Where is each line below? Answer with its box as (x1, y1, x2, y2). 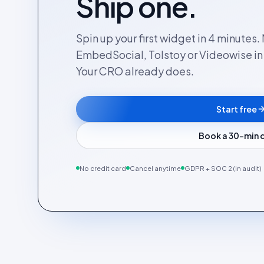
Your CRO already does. (76, 64, 194, 78)
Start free (216, 103, 258, 114)
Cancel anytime (130, 164, 181, 172)
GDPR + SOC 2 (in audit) (184, 164, 261, 172)
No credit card (80, 164, 126, 172)
